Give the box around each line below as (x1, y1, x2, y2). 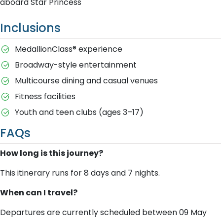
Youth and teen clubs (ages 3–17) (14, 107, 144, 118)
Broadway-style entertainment (14, 59, 137, 71)
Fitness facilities (14, 91, 75, 102)
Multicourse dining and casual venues (14, 75, 158, 86)
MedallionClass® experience (14, 43, 122, 55)
